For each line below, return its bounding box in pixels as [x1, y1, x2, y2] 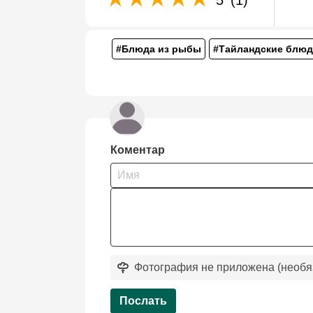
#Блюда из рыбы [115, 43, 201, 55]
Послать [119, 295, 167, 307]
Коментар [110, 144, 165, 156]
